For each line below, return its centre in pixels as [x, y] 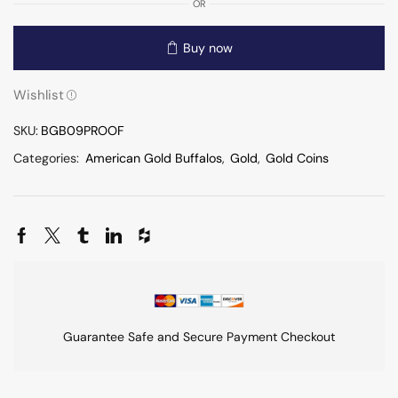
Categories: [48, 158]
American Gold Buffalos [154, 158]
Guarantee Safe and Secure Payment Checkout [199, 337]
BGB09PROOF [83, 130]
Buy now [207, 48]
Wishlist [39, 95]
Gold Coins [297, 158]
